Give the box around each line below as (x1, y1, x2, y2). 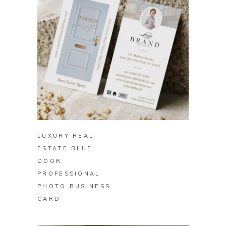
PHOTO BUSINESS (37, 183, 111, 190)
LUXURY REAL (37, 132, 94, 140)
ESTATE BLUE (37, 145, 93, 152)
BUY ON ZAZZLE (80, 104, 146, 112)
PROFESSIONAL (37, 170, 100, 178)
